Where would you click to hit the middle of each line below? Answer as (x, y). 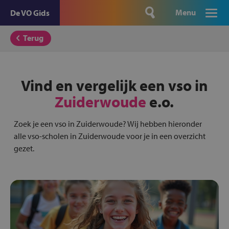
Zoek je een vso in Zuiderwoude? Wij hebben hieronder (108, 124)
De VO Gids (30, 13)
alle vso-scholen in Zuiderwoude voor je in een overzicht (109, 136)
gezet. (24, 148)
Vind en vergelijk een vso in (114, 85)
